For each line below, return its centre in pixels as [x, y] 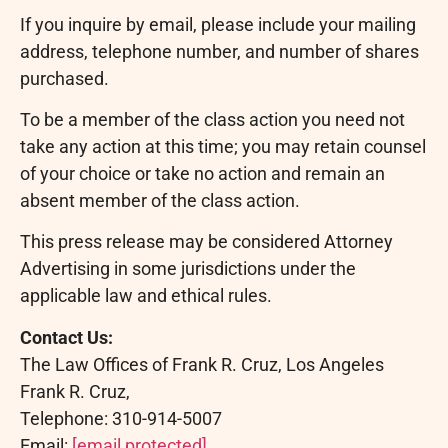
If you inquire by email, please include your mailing [218, 24]
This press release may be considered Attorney [206, 242]
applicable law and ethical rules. [146, 296]
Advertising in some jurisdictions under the [188, 269]
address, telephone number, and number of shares [219, 51]
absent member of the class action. [160, 200]
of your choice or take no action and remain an [202, 173]
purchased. [64, 78]
